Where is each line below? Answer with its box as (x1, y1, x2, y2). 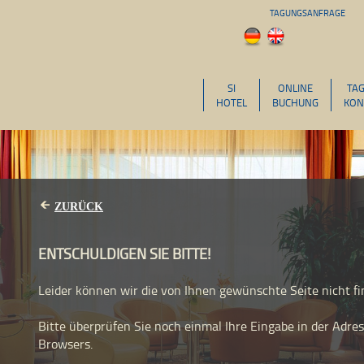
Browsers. (38, 335, 93, 353)
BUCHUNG (272, 95, 318, 110)
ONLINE (278, 80, 313, 95)
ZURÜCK (54, 201, 103, 213)
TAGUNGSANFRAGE (270, 6, 345, 19)
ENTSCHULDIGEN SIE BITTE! (38, 244, 210, 264)
